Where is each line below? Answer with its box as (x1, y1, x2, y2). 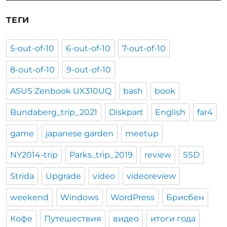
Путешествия (44, 213, 102, 223)
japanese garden (46, 128, 114, 138)
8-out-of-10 (10, 64, 55, 74)
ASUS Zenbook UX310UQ (10, 86, 112, 96)
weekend (10, 192, 49, 202)
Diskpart (109, 107, 144, 117)
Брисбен (166, 192, 205, 202)
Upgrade (46, 171, 82, 181)
